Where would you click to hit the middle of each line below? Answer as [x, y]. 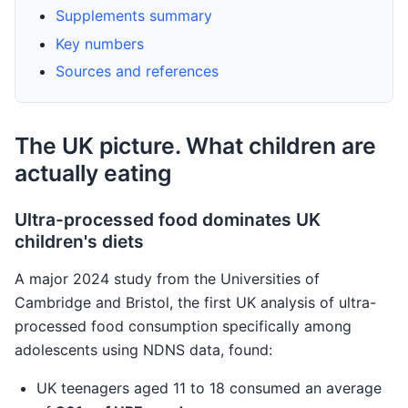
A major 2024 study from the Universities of [167, 279]
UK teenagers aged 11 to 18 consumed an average [209, 388]
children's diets [79, 242]
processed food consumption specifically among [183, 326]
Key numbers [100, 43]
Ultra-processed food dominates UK [168, 220]
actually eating [93, 173]
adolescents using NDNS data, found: [143, 350]
